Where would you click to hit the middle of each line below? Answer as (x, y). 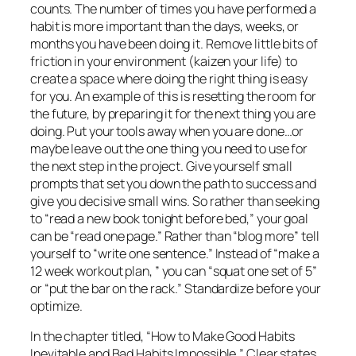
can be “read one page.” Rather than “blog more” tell (175, 236)
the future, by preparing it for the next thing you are (173, 113)
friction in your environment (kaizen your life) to (164, 61)
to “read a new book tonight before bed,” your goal (169, 218)
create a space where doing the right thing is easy (169, 78)
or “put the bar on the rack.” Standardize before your (176, 288)
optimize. (57, 306)
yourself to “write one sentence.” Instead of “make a (175, 253)
